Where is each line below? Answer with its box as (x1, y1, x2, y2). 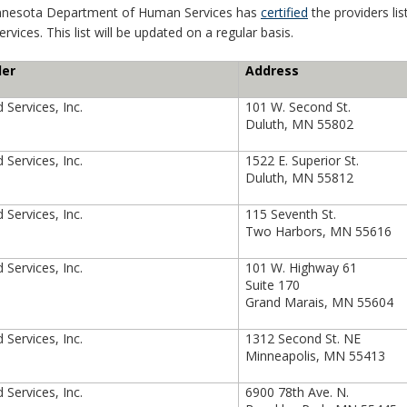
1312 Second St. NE (245, 330, 362, 347)
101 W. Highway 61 (245, 259, 358, 276)
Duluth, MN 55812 (245, 169, 354, 186)
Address (245, 62, 300, 79)
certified (261, 4, 308, 21)
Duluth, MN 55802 (245, 115, 354, 133)
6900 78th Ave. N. (245, 383, 350, 401)
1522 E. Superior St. (245, 152, 360, 169)
